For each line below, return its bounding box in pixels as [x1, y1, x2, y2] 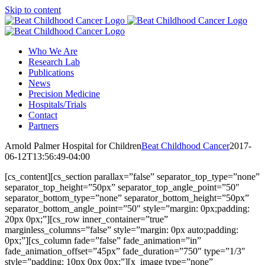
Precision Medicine [28, 89, 100, 99]
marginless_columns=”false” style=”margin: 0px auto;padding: [5, 225, 238, 235]
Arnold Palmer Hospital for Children [5, 141, 141, 151]
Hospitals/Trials [28, 99, 86, 109]
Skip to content [5, 5, 61, 15]
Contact [28, 110, 57, 120]
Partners [28, 121, 59, 131]
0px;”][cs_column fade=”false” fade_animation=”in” [5, 235, 201, 245]
